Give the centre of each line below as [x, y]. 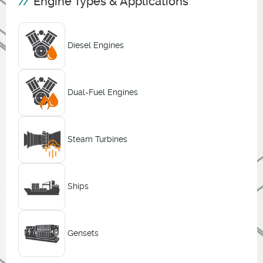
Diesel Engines [95, 45]
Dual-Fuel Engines [102, 92]
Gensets [83, 233]
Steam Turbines [97, 139]
